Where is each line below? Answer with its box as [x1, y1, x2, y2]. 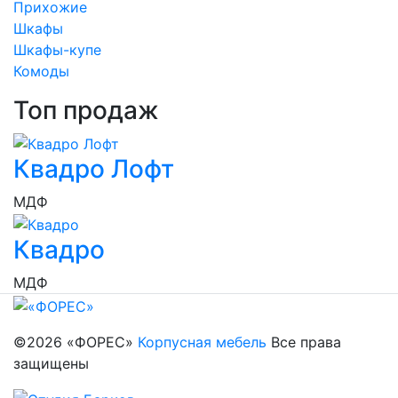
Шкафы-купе [13, 40, 101, 59]
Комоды [13, 61, 69, 80]
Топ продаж [13, 94, 159, 125]
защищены [13, 354, 89, 372]
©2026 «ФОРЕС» [13, 332, 138, 351]
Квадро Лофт [13, 154, 174, 185]
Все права [267, 332, 341, 351]
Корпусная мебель [138, 332, 267, 351]
